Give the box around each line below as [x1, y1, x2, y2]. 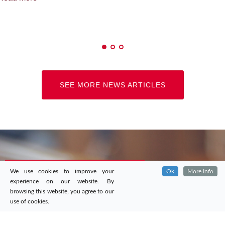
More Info [187, 168, 213, 174]
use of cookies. [10, 198, 49, 204]
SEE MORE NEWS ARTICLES [59, 81, 166, 89]
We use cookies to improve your [10, 168, 114, 174]
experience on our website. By [10, 178, 114, 184]
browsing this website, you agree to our [10, 188, 114, 194]
